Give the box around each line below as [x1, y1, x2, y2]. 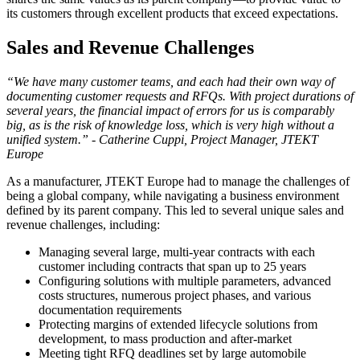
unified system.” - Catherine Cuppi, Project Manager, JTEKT [6, 132, 318, 146]
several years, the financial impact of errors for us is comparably [6, 103, 334, 117]
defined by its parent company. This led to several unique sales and [6, 202, 344, 217]
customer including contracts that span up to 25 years [39, 259, 306, 273]
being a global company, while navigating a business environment [6, 188, 339, 202]
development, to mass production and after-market [39, 331, 292, 346]
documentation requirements [39, 302, 182, 317]
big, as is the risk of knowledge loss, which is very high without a [6, 117, 334, 132]
